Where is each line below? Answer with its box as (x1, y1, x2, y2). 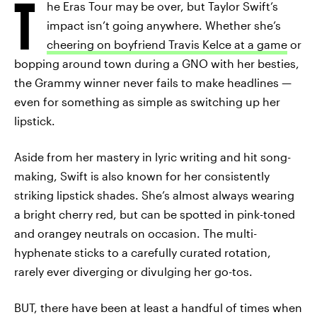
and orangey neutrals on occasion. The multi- (14, 226, 257, 240)
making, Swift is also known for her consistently (14, 169, 270, 183)
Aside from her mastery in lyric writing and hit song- (14, 150, 291, 163)
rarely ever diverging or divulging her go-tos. (14, 265, 253, 278)
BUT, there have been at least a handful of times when (14, 301, 302, 314)
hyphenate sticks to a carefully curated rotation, (14, 246, 271, 259)
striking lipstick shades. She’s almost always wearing (14, 188, 294, 202)
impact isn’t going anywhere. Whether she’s (47, 18, 281, 32)
